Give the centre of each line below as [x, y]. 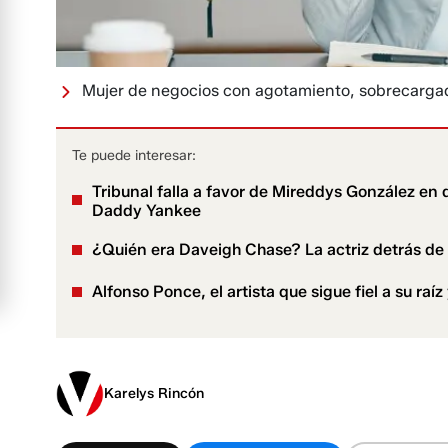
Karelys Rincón [154, 394]
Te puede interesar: [134, 156]
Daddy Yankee [146, 211]
